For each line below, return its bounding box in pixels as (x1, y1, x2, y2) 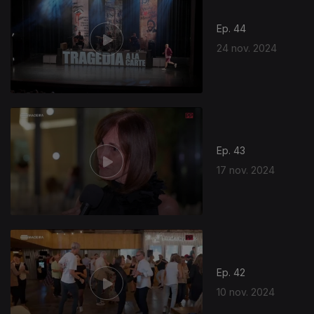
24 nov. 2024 (217, 41, 278, 54)
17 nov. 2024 (217, 163, 275, 176)
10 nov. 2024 (217, 285, 275, 298)
